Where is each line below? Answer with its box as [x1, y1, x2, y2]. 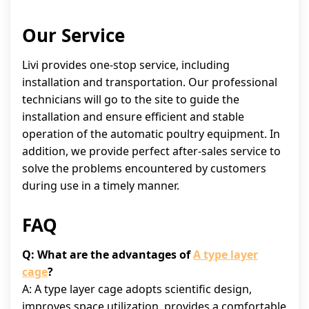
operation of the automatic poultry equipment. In [22, 126, 280, 141]
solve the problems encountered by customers [22, 160, 266, 176]
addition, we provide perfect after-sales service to [22, 143, 281, 159]
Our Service [22, 22, 125, 48]
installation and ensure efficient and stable [22, 108, 244, 124]
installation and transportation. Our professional [22, 74, 277, 90]
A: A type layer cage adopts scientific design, [22, 281, 252, 297]
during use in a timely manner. [22, 177, 179, 193]
